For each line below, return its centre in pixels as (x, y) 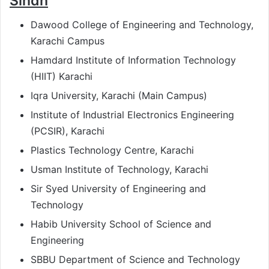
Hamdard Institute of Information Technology (133, 60)
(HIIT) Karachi (62, 77)
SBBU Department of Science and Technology (135, 260)
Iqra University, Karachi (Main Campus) (119, 96)
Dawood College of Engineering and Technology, (142, 25)
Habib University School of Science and (121, 224)
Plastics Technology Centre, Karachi (112, 150)
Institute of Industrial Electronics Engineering (132, 115)
